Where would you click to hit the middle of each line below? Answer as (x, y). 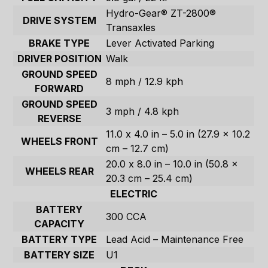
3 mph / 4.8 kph (143, 112)
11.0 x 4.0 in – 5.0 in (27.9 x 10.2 (178, 134)
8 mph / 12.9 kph (145, 82)
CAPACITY (60, 224)
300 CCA (127, 217)
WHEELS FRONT (59, 141)
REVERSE (59, 119)
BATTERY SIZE (60, 255)
